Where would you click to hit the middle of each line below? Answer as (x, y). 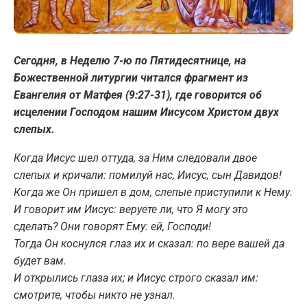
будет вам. (40, 260)
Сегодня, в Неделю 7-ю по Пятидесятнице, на (130, 60)
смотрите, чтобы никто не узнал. (95, 295)
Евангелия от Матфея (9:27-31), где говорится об (138, 95)
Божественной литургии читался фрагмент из (131, 77)
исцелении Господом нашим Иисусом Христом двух (146, 112)
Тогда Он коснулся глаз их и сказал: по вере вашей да (149, 243)
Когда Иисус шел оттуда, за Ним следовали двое (135, 158)
